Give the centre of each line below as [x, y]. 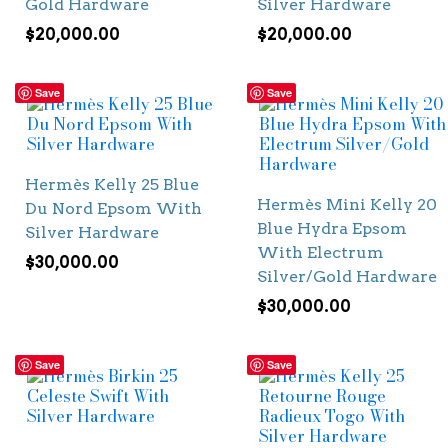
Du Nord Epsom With [113, 208]
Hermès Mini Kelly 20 [346, 204]
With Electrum [320, 252]
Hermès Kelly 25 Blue [112, 184]
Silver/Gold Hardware [346, 276]
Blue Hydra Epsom [331, 228]
